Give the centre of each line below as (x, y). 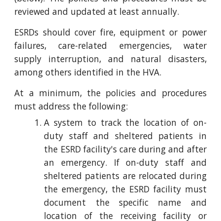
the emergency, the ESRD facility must (125, 189)
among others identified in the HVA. (88, 72)
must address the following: (71, 106)
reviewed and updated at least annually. (97, 11)
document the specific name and (125, 202)
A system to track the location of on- (125, 122)
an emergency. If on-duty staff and (125, 162)
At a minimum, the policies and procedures (110, 93)
